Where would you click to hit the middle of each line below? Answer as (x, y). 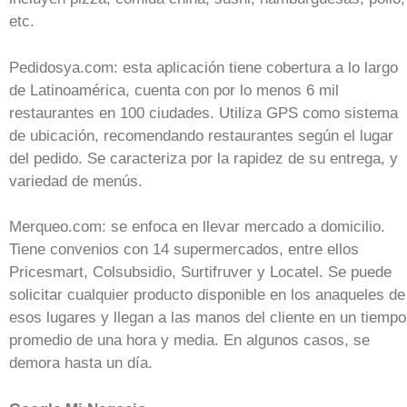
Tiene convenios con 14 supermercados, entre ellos (184, 249)
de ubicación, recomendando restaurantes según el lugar (201, 135)
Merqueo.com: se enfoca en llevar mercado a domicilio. (197, 227)
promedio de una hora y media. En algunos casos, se (189, 340)
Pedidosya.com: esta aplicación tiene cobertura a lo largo (203, 67)
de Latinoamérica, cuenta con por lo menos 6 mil (174, 90)
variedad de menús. (76, 181)
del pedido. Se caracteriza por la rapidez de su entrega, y (203, 158)
